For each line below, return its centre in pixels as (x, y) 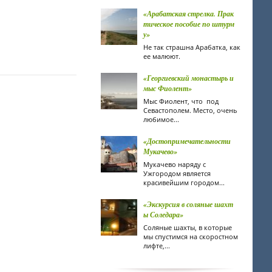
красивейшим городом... (184, 182)
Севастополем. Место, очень (190, 110)
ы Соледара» (163, 215)
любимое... (161, 119)
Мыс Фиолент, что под (181, 101)
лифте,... (157, 246)
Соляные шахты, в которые (188, 227)
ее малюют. (162, 56)
